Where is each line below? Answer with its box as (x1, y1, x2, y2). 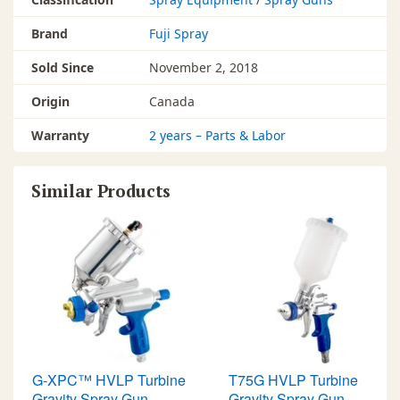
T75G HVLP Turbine (229, 370, 358, 391)
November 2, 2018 (149, 59, 258, 77)
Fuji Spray (149, 25, 208, 43)
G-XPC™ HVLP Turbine (32, 370, 186, 391)
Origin (31, 93, 70, 111)
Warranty (31, 127, 89, 145)
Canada (149, 93, 195, 111)
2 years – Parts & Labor (149, 127, 286, 145)
